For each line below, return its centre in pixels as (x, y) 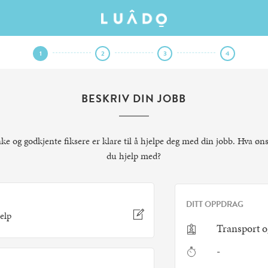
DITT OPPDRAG (215, 204)
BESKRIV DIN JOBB (134, 98)
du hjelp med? (134, 156)
